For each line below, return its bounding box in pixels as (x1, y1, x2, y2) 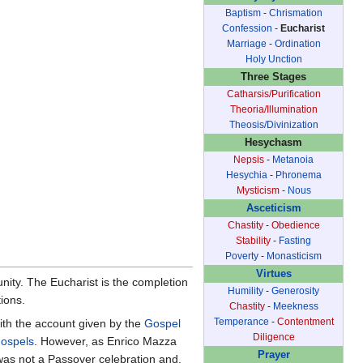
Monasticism (267, 250, 322, 262)
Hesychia (225, 169, 267, 181)
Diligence (252, 331, 295, 343)
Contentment (276, 315, 334, 327)
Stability (236, 234, 271, 246)
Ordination (274, 37, 321, 49)
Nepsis (233, 153, 264, 165)
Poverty (225, 250, 258, 262)
